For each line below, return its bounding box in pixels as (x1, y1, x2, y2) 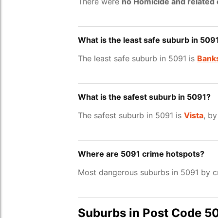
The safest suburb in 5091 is (78, 110, 184, 120)
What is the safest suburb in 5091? (78, 92, 211, 102)
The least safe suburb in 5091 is (78, 54, 197, 63)
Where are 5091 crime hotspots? (78, 149, 204, 159)
